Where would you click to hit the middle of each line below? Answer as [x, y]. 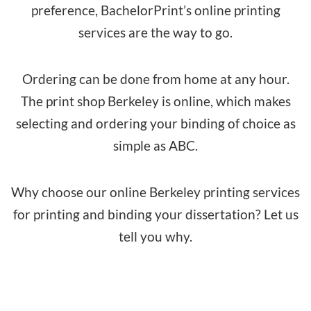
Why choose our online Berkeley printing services [155, 192]
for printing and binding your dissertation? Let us [155, 214]
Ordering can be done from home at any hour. [155, 79]
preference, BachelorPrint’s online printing [155, 10]
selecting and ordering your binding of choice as [155, 123]
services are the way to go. [155, 32]
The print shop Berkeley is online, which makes [155, 101]
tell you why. [155, 236]
